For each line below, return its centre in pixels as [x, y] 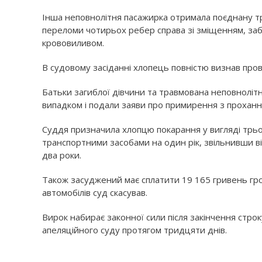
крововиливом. [73, 43]
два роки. [62, 155]
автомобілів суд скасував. [95, 192]
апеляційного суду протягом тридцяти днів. [135, 230]
